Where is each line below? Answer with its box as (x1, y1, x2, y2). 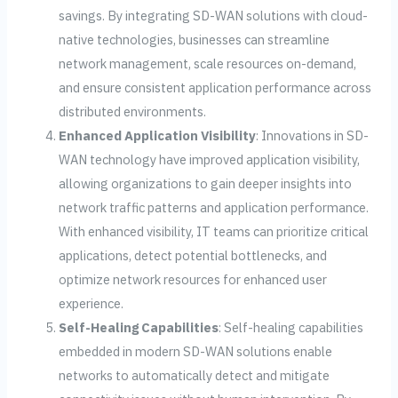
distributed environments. (59, 102, 207, 120)
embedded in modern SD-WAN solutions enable (59, 342, 333, 360)
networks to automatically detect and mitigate (59, 366, 330, 384)
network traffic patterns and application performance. (59, 198, 370, 216)
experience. (59, 294, 124, 312)
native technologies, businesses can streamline (59, 30, 330, 48)
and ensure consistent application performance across (59, 78, 372, 96)
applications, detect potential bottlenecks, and (59, 246, 328, 264)
